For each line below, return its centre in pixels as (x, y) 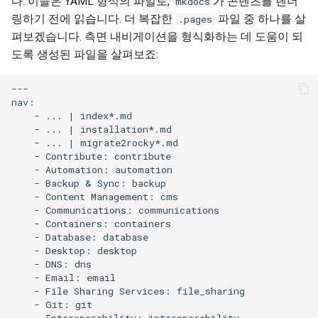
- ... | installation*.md (92, 129)
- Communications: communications (115, 210)
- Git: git (52, 304)
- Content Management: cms (95, 196)
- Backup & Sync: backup (89, 183)
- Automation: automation (92, 169)
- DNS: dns (51, 264)
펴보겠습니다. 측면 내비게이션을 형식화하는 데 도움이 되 (157, 37)
